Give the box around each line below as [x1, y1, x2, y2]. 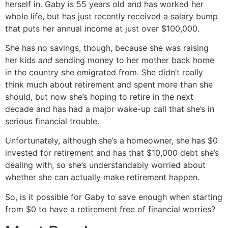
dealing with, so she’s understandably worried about [5, 160, 206, 170]
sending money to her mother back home [52, 54, 214, 65]
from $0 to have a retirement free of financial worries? [5, 204, 215, 214]
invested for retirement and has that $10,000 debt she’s [5, 148, 219, 158]
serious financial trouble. [5, 116, 99, 126]
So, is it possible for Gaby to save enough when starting [5, 191, 222, 202]
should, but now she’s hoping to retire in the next [5, 91, 193, 102]
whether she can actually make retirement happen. [5, 172, 199, 183]
